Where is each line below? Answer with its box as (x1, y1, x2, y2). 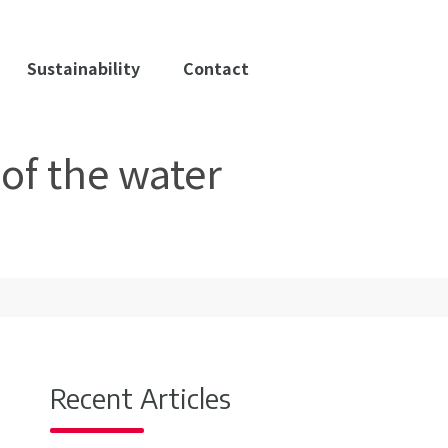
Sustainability (27, 56, 141, 80)
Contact (182, 56, 249, 80)
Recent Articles (49, 381, 231, 415)
